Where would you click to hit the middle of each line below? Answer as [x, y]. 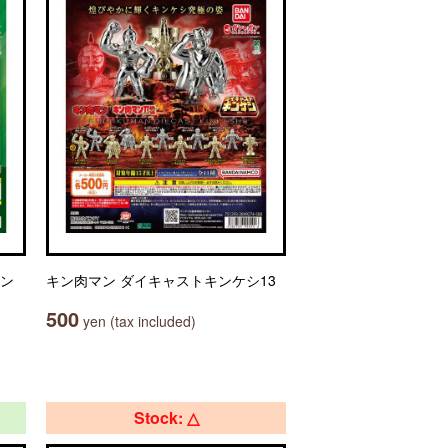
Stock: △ [166, 417]
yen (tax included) [137, 321]
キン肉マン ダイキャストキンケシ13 [161, 280]
